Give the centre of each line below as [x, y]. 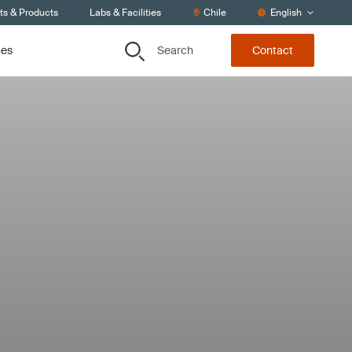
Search [175, 50]
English [286, 13]
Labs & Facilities [125, 13]
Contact [273, 51]
